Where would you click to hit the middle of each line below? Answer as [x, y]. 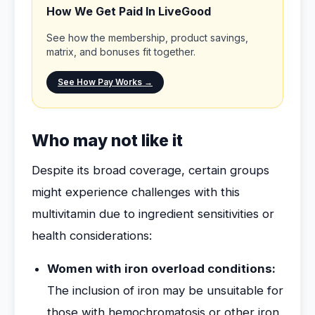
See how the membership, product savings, [147, 38]
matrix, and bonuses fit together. [121, 52]
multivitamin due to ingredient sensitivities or [153, 214]
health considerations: [92, 236]
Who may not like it [107, 141]
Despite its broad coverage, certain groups [150, 170]
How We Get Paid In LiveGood [129, 11]
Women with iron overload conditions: [161, 269]
